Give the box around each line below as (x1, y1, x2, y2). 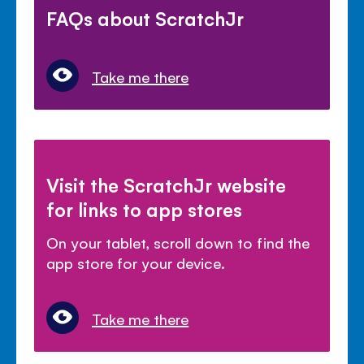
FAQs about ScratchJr (46, 6, 245, 31)
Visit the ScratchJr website (46, 171, 287, 197)
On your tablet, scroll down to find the (46, 232, 310, 252)
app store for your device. (46, 252, 226, 272)
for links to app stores (46, 196, 243, 221)
